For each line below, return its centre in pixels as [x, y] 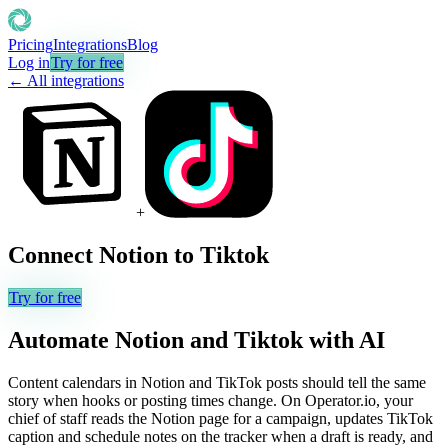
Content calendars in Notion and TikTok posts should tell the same [217, 382]
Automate [61, 339]
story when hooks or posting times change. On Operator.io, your [210, 400]
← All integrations [66, 80]
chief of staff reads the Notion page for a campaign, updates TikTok [220, 418]
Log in [29, 62]
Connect [53, 254]
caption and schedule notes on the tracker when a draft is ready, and [220, 436]
